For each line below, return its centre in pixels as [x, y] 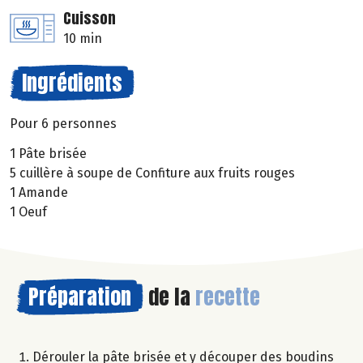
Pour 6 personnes [63, 124]
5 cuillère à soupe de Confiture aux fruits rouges [152, 173]
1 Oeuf [28, 212]
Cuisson [90, 19]
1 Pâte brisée [48, 154]
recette [228, 297]
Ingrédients [72, 83]
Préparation [80, 297]
